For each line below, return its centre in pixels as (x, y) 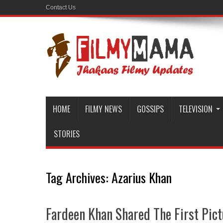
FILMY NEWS (104, 109)
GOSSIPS (150, 109)
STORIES (67, 134)
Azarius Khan (142, 177)
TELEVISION (196, 109)
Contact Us (61, 7)
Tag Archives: (79, 177)
